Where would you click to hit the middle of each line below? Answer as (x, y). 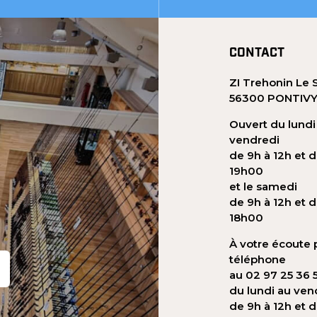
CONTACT (257, 54)
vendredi (254, 140)
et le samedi (263, 187)
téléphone (258, 260)
